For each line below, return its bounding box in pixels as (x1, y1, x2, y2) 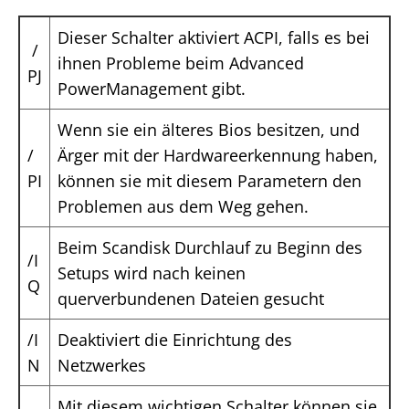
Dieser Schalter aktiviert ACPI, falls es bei (58, 26, 370, 49)
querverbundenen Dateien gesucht (58, 288, 324, 310)
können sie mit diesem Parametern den (58, 170, 362, 193)
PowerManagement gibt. (58, 78, 246, 100)
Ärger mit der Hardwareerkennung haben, (58, 144, 378, 167)
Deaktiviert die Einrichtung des (58, 329, 292, 351)
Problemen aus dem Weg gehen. (58, 195, 309, 218)
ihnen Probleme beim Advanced (58, 52, 304, 75)
